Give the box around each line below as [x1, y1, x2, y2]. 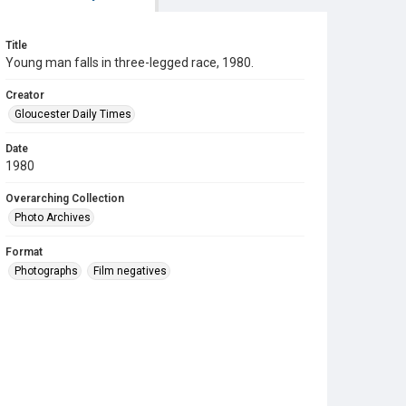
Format [5, 246, 43, 258]
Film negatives [93, 265, 167, 277]
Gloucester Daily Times [14, 108, 131, 121]
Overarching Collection [5, 192, 124, 205]
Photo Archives [14, 211, 91, 224]
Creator [5, 89, 44, 101]
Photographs [14, 265, 78, 277]
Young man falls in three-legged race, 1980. [5, 55, 254, 70]
